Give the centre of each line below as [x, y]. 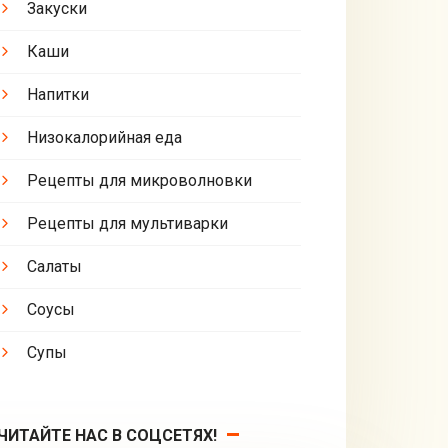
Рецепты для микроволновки [139, 180]
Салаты [54, 266]
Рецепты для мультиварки [127, 223]
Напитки [57, 94]
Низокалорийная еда [104, 137]
